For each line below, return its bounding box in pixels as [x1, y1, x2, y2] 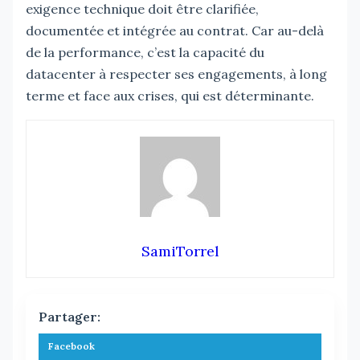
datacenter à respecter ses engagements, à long [26, 65, 327, 82]
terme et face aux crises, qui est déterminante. [26, 87, 314, 104]
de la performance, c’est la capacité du [26, 43, 264, 60]
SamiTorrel [141, 241, 219, 260]
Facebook [48, 339, 95, 352]
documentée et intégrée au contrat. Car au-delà [26, 22, 324, 39]
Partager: [39, 308, 100, 325]
